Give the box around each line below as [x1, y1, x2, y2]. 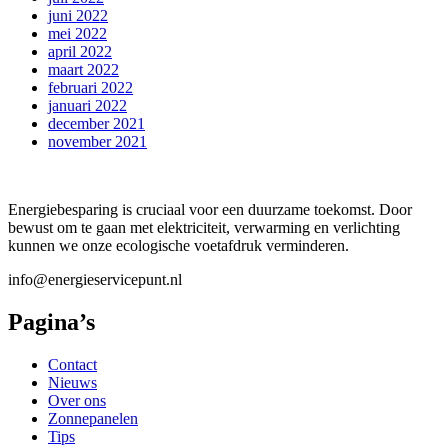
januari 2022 [48, 96, 127, 114]
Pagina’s [8, 308, 95, 335]
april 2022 [48, 42, 112, 60]
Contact [48, 355, 97, 373]
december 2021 [48, 114, 145, 132]
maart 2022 [48, 60, 119, 78]
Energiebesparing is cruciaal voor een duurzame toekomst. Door [8, 200, 412, 218]
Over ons [48, 391, 106, 409]
